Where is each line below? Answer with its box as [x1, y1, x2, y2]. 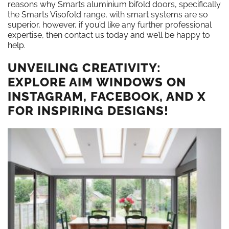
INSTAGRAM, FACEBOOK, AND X [8, 89, 206, 104]
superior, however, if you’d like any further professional [8, 20, 212, 30]
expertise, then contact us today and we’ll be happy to [8, 30, 210, 40]
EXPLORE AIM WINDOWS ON [8, 75, 186, 90]
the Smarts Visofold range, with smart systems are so [8, 10, 208, 20]
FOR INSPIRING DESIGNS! [8, 103, 169, 119]
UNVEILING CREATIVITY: [8, 60, 161, 76]
